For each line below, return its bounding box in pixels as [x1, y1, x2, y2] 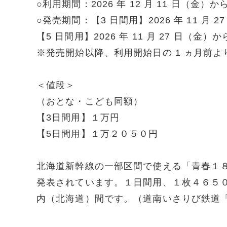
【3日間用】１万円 [36, 112, 120, 123]
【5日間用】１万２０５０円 [36, 129, 159, 139]
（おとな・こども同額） [36, 96, 143, 106]
